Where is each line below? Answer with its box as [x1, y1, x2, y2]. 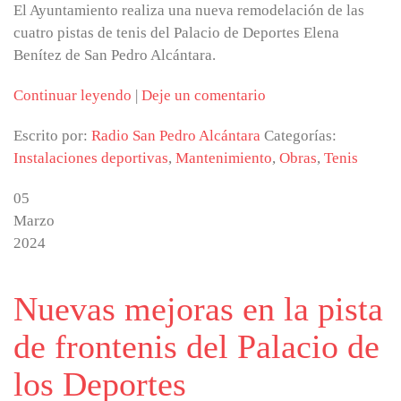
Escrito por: [13, 127, 91, 144]
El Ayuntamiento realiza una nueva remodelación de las [13, 2, 364, 19]
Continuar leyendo [13, 87, 132, 104]
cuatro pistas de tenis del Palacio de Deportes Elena [13, 24, 339, 41]
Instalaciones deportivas [13, 149, 168, 166]
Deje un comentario [141, 87, 266, 104]
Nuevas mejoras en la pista [13, 290, 383, 328]
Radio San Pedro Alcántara [91, 127, 260, 144]
